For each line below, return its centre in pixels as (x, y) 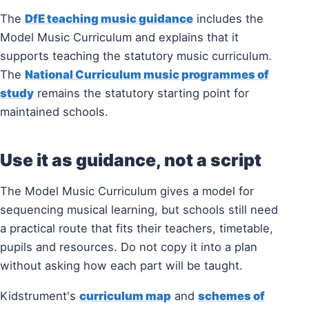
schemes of (231, 296)
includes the (228, 19)
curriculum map (125, 296)
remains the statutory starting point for (141, 93)
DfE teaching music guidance (109, 19)
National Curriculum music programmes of (147, 75)
